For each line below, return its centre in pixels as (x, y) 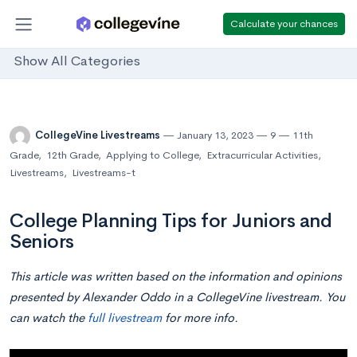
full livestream (125, 318)
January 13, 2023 (215, 135)
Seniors (42, 241)
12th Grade (72, 155)
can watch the (49, 318)
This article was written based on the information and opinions (176, 276)
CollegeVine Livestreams (99, 135)
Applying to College (152, 155)
